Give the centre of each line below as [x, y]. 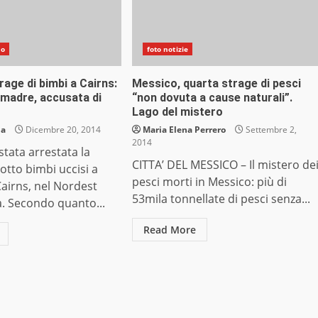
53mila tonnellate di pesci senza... [221, 199]
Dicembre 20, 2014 [62, 130]
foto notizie [167, 49]
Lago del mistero [177, 112]
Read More [169, 230]
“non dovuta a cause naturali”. [212, 98]
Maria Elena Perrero [184, 130]
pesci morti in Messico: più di [209, 182]
